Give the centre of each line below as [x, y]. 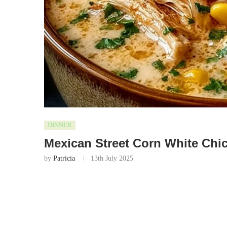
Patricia [64, 158]
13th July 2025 [112, 158]
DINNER [60, 125]
